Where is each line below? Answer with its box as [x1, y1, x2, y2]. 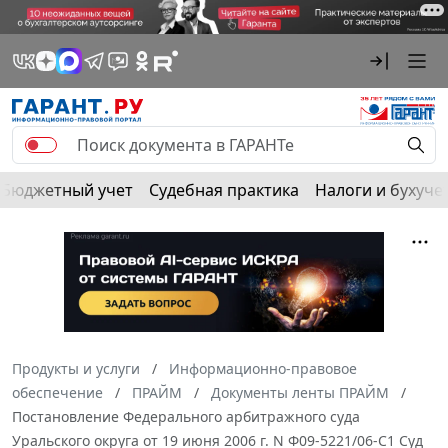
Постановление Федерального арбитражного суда [12, 406, 360, 426]
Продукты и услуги [12, 358, 140, 378]
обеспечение [12, 382, 103, 402]
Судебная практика [149, 178, 299, 201]
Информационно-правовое [169, 358, 357, 378]
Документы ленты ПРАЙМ [211, 382, 389, 402]
